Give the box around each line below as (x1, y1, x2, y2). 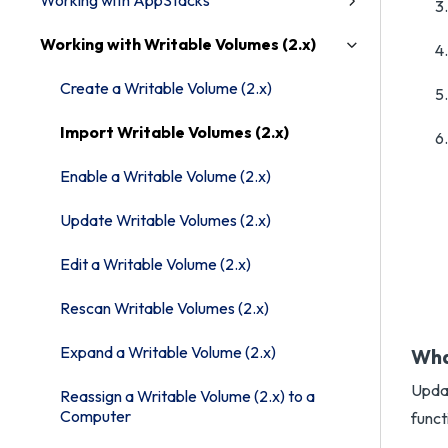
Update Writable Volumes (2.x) (60, 210, 271, 230)
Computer (60, 406, 131, 426)
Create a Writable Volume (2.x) (60, 78, 272, 98)
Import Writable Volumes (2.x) (60, 122, 289, 142)
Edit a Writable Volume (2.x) (60, 254, 251, 274)
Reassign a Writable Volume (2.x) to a (60, 386, 315, 406)
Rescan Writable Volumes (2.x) (60, 298, 269, 318)
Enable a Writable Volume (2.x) (60, 166, 271, 186)
